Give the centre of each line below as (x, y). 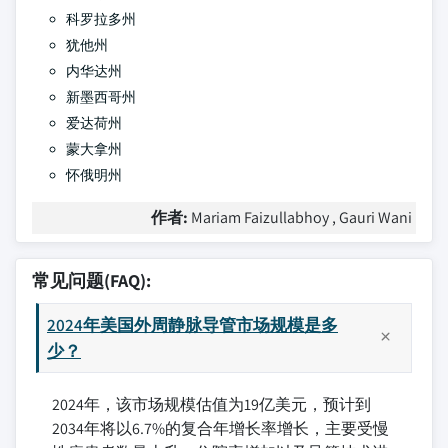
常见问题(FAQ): (91, 280)
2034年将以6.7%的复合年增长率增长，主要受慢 (220, 428)
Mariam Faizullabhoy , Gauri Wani (301, 217)
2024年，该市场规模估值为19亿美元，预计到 (211, 404)
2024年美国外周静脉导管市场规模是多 (192, 324)
